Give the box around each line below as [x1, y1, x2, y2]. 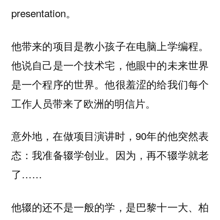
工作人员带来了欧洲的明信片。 [11, 95, 156, 110]
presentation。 [11, 5, 76, 21]
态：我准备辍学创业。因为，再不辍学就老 [11, 147, 209, 163]
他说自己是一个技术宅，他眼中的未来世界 [11, 57, 209, 72]
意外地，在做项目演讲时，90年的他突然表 [11, 128, 209, 143]
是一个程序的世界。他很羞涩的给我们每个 [11, 76, 209, 91]
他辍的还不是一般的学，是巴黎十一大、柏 [11, 199, 209, 214]
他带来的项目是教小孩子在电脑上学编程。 [11, 38, 209, 53]
